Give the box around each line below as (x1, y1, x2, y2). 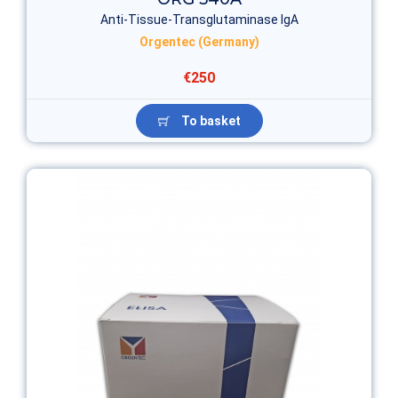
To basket (178, 113, 241, 128)
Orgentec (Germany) (139, 34, 259, 49)
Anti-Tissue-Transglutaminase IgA (99, 12, 298, 27)
